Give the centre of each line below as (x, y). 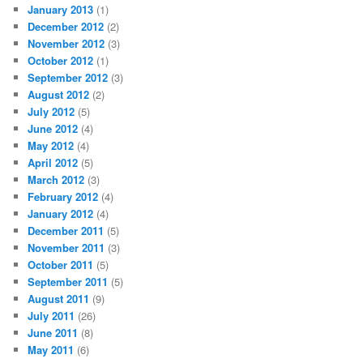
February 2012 (63, 197)
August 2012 (59, 95)
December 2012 (66, 27)
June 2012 (53, 129)
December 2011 (66, 231)
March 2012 (56, 180)
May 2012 (51, 146)
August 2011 (59, 299)
